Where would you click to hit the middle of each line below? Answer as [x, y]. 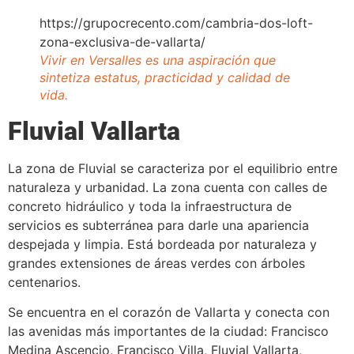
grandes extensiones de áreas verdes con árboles [156, 263]
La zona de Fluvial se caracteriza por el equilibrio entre [173, 168]
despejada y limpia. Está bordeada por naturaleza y [162, 244]
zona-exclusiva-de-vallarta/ [122, 41]
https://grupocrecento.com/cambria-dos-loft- [176, 23]
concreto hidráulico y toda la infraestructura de [150, 206]
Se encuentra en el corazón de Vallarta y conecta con [169, 313]
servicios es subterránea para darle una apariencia [158, 225]
